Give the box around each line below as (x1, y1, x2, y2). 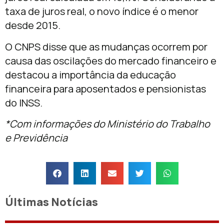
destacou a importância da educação (5, 67, 176, 81)
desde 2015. (5, 18, 60, 32)
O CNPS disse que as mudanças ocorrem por (5, 39, 207, 53)
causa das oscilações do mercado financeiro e (5, 53, 216, 67)
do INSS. (5, 95, 42, 109)
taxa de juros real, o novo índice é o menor (5, 4, 198, 18)
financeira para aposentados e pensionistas (5, 81, 206, 95)
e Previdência (5, 131, 67, 145)
